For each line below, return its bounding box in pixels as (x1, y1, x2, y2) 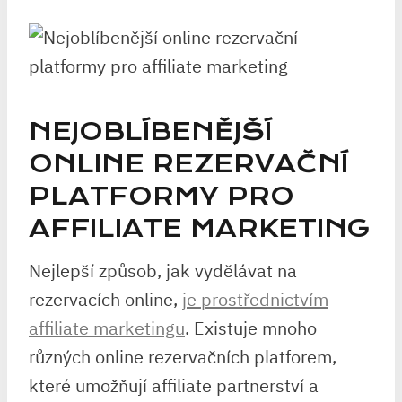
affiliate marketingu (29, 316, 185, 340)
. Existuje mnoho (185, 316, 317, 340)
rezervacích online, (29, 287, 182, 311)
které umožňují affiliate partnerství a (29, 373, 319, 398)
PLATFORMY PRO (29, 181, 294, 211)
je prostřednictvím (182, 287, 328, 311)
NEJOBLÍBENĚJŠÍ (29, 117, 272, 146)
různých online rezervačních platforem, (29, 345, 336, 369)
